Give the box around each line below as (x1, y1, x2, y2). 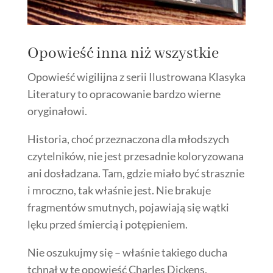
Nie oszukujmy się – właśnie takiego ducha (27, 245, 227, 259)
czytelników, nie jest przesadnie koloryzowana (27, 149, 244, 163)
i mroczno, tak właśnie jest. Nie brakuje (27, 183, 211, 197)
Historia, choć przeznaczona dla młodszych (27, 132, 229, 146)
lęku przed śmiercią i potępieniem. (27, 217, 188, 231)
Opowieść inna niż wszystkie (27, 43, 219, 63)
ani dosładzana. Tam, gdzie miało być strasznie (27, 166, 244, 180)
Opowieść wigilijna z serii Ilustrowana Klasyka (27, 69, 246, 83)
